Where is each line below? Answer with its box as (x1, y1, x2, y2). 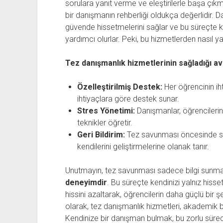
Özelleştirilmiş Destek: (77, 82, 162, 92)
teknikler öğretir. (77, 118, 132, 127)
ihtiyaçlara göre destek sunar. (77, 94, 179, 104)
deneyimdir (65, 178, 107, 187)
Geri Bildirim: (77, 130, 125, 139)
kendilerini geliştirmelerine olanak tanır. (77, 142, 209, 151)
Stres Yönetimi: (77, 106, 135, 115)
